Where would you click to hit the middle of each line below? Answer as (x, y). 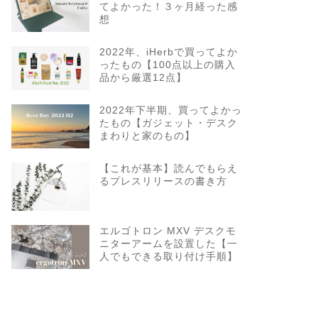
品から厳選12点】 (143, 78)
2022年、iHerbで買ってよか (168, 53)
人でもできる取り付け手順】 (168, 257)
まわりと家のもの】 (147, 136)
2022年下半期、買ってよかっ (170, 110)
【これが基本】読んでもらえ (168, 168)
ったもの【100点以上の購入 (167, 65)
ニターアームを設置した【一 (168, 244)
